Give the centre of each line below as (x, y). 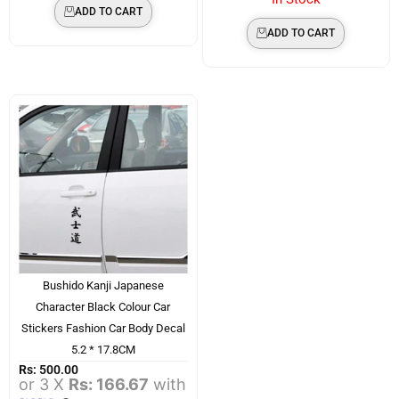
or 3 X (44, 384)
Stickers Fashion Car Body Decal (103, 328)
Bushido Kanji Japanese (103, 285)
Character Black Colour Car (103, 306)
